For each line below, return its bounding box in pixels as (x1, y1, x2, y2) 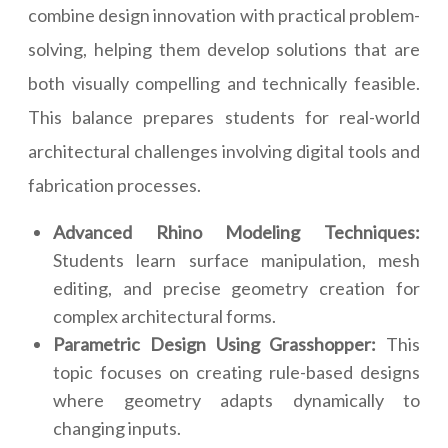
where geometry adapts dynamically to (53, 389, 420, 412)
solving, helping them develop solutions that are (28, 38, 420, 61)
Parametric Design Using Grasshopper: (53, 333, 377, 356)
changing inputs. (53, 417, 181, 440)
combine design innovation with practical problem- (28, 4, 420, 27)
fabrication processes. (28, 174, 201, 197)
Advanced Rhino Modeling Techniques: (53, 221, 420, 244)
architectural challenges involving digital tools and (28, 140, 420, 163)
